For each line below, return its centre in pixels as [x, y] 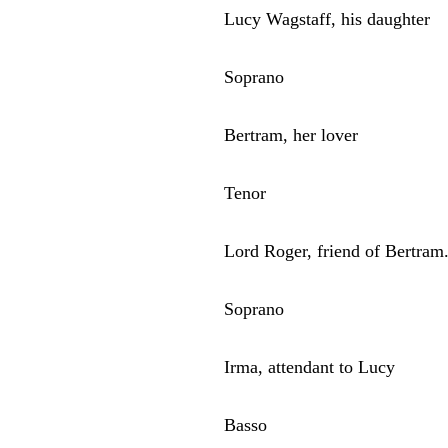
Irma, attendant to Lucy [310, 366]
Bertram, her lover [291, 134]
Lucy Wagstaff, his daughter [327, 18]
